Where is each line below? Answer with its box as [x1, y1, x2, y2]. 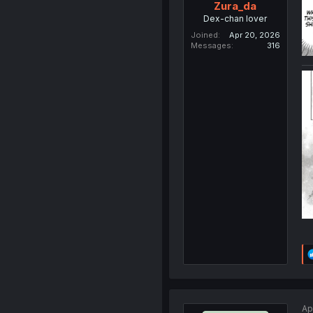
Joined [190, 30, 218, 41]
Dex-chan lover [203, 13, 268, 24]
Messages [190, 41, 231, 51]
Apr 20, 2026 [228, 30, 280, 41]
